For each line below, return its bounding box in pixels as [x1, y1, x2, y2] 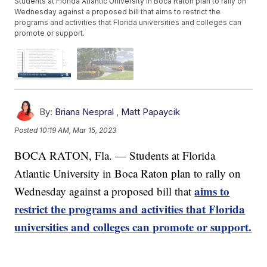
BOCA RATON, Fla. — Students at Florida [14, 147, 216, 163]
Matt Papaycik [121, 105, 181, 117]
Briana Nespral [55, 105, 114, 117]
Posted [14, 126, 40, 135]
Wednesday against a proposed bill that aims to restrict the [14, 7, 221, 17]
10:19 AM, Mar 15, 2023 [39, 126, 117, 135]
